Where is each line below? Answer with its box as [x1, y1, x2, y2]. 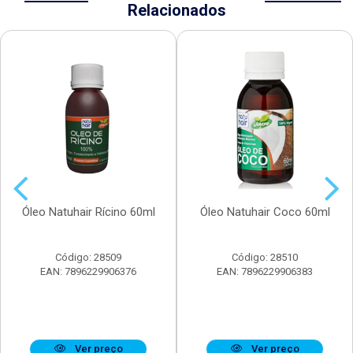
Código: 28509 [55, 251, 121, 264]
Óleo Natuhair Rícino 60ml [21, 205, 155, 220]
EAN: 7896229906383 [217, 266, 313, 278]
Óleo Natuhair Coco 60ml [199, 205, 330, 220]
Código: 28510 [232, 251, 298, 264]
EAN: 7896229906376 [40, 266, 136, 278]
